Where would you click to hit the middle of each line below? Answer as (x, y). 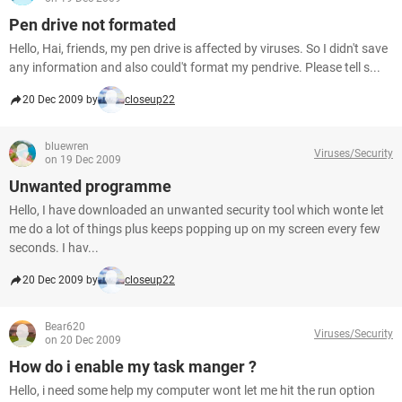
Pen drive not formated (92, 25)
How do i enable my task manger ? (133, 367)
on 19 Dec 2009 (83, 160)
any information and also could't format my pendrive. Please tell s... (195, 67)
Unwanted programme (90, 186)
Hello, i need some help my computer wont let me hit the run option (192, 390)
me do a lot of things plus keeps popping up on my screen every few (195, 229)
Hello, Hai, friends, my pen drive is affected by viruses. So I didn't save (198, 48)
